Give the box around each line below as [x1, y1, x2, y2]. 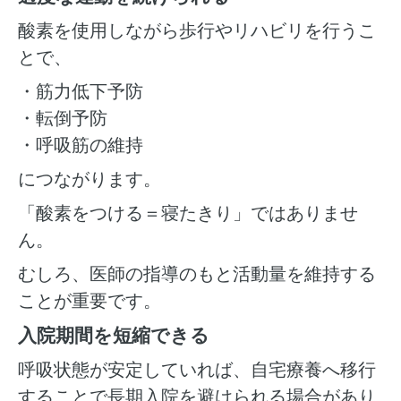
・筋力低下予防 [18, 79, 143, 103]
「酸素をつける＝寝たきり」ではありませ [18, 200, 358, 225]
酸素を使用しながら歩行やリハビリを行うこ [18, 18, 376, 42]
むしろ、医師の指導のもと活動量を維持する [18, 261, 376, 286]
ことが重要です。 [18, 288, 161, 312]
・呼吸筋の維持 [18, 132, 143, 157]
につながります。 [18, 166, 161, 191]
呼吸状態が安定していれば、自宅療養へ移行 [18, 357, 376, 381]
